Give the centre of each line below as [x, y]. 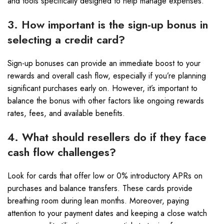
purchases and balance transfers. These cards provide [100, 188]
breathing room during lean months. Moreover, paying [98, 201]
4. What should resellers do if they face [107, 137]
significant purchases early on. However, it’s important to [102, 88]
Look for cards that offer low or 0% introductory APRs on [105, 176]
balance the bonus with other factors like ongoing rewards [106, 101]
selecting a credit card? [66, 39]
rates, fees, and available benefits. [66, 113]
